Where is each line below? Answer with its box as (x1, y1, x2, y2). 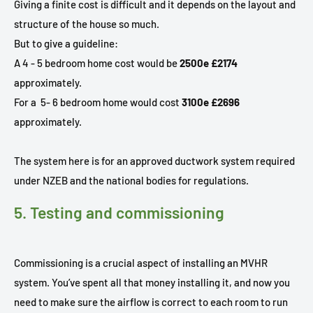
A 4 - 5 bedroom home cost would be (14, 57, 180, 70)
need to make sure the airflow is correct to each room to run (14, 296, 288, 309)
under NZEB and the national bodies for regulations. (14, 174, 249, 187)
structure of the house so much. (14, 17, 159, 31)
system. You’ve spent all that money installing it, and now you (14, 276, 290, 289)
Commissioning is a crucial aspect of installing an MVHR (14, 256, 268, 270)
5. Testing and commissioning (14, 203, 224, 223)
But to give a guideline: (14, 37, 118, 50)
